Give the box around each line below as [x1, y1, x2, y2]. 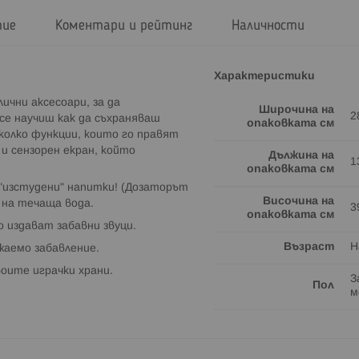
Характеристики [214, 71, 315, 82]
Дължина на [268, 150, 334, 161]
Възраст [284, 241, 334, 252]
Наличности [232, 18, 305, 33]
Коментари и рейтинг [55, 18, 192, 33]
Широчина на [259, 104, 334, 115]
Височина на [263, 196, 334, 207]
